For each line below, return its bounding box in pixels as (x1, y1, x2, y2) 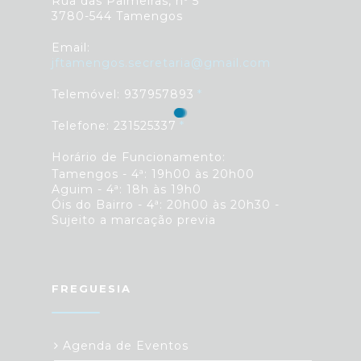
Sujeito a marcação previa (52, 213, 216, 228)
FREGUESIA (52, 282, 131, 296)
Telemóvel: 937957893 (52, 87, 194, 102)
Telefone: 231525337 (52, 118, 176, 134)
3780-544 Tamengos (52, 9, 183, 24)
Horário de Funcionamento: (52, 150, 226, 165)
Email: (52, 40, 90, 56)
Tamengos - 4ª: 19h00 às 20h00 (52, 167, 255, 182)
